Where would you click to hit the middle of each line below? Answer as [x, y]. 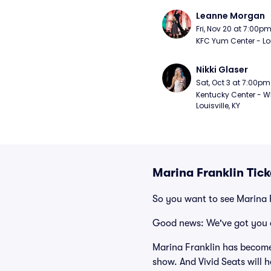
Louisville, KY [218, 106]
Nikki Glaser [222, 70]
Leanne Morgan [230, 16]
